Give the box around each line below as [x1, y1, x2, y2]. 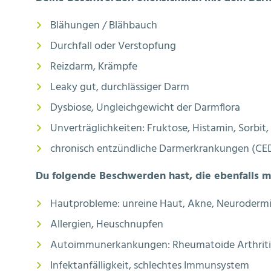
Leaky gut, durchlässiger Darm [50, 79, 189, 97]
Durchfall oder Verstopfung [50, 38, 176, 56]
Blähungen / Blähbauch [50, 17, 157, 35]
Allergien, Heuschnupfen [50, 215, 163, 233]
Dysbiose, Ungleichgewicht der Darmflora [50, 99, 240, 117]
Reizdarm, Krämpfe [50, 58, 137, 76]
